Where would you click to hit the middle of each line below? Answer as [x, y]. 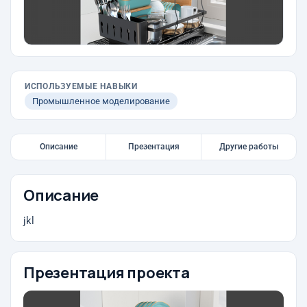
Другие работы [249, 147]
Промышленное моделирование [101, 101]
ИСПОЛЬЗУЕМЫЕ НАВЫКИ [81, 86]
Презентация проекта [107, 273]
